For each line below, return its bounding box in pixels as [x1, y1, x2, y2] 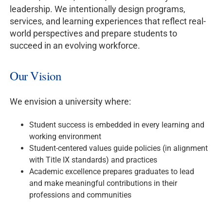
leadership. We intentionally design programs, [10, 4, 185, 15]
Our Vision [10, 68, 61, 84]
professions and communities [29, 190, 131, 200]
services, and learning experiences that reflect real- [10, 16, 206, 27]
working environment [29, 132, 101, 142]
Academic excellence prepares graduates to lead [29, 167, 194, 177]
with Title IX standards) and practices [29, 155, 157, 165]
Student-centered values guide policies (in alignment [29, 144, 208, 153]
